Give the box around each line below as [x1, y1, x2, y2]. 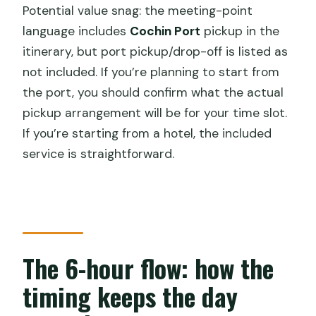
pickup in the [200, 23, 280, 39]
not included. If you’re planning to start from [23, 63, 280, 80]
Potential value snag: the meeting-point [23, 2, 253, 18]
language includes [23, 23, 130, 39]
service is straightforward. [23, 145, 175, 162]
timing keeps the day [23, 276, 238, 315]
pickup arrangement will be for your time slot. [23, 104, 288, 121]
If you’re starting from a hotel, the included [23, 125, 272, 141]
